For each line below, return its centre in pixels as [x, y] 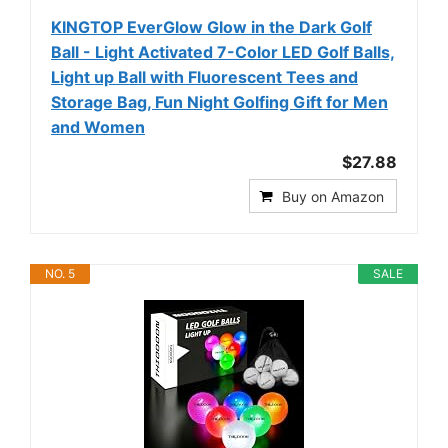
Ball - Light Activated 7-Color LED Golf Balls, [223, 52]
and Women [98, 127]
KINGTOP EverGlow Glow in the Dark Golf [211, 27]
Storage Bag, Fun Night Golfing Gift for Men [219, 102]
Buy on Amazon [333, 196]
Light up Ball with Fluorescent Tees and [204, 77]
